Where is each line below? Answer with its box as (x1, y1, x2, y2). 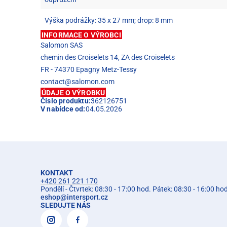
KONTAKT (41, 168, 73, 177)
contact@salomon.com (41, 77, 115, 86)
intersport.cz (67, 193, 108, 201)
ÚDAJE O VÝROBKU (42, 88, 105, 97)
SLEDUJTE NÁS (41, 201, 91, 209)
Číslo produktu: (41, 96, 91, 105)
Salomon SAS (41, 41, 83, 49)
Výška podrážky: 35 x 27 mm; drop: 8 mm (45, 16, 173, 24)
